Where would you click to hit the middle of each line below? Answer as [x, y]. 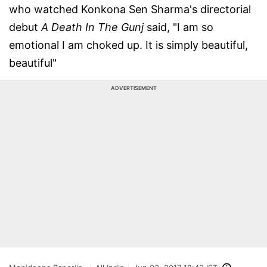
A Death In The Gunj [92, 27]
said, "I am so [178, 27]
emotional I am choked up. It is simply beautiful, [128, 45]
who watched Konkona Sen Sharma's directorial [130, 9]
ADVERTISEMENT [133, 88]
